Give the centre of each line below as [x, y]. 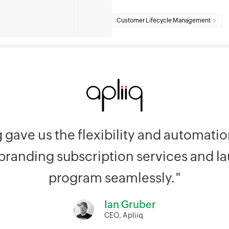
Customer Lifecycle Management [164, 20]
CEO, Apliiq [123, 215]
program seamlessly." [114, 178]
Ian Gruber [130, 204]
